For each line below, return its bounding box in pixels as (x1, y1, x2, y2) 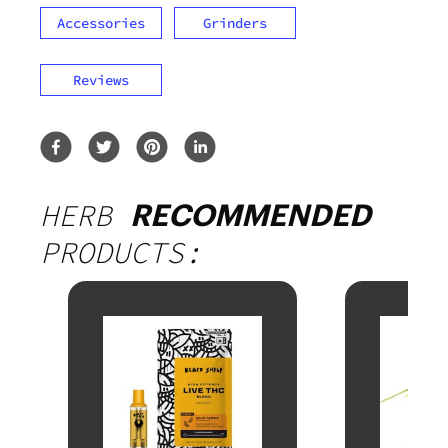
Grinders (203, 13, 267, 32)
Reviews (73, 70, 129, 89)
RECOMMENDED (130, 196, 371, 232)
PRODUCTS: (40, 232, 202, 271)
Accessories (57, 13, 145, 32)
